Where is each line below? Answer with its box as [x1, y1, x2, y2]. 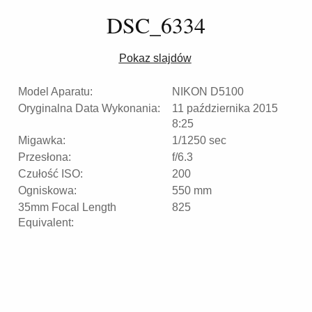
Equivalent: [18, 216, 74, 228]
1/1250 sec [172, 134, 226, 146]
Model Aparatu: [18, 85, 93, 97]
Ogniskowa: [18, 184, 77, 196]
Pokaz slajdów [118, 52, 192, 64]
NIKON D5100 [172, 85, 244, 97]
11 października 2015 [172, 102, 278, 114]
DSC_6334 [107, 9, 205, 40]
